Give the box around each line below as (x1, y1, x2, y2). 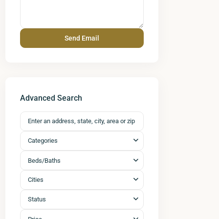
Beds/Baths (28, 157, 61, 164)
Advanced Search (20, 93, 82, 103)
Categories (28, 137, 58, 144)
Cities (28, 176, 44, 183)
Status (28, 196, 46, 203)
